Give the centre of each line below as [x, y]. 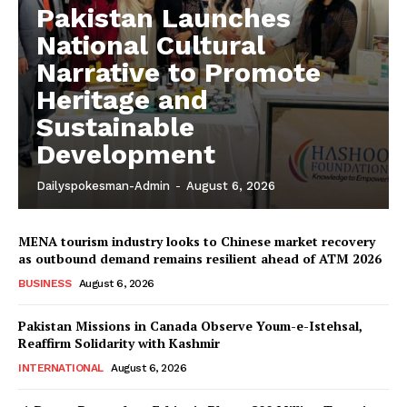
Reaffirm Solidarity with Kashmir [119, 343]
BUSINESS [45, 284]
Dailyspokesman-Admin [103, 186]
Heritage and [122, 100]
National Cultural [151, 45]
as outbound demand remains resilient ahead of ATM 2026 [200, 259]
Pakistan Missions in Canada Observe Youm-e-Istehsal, [190, 326]
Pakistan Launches [164, 18]
